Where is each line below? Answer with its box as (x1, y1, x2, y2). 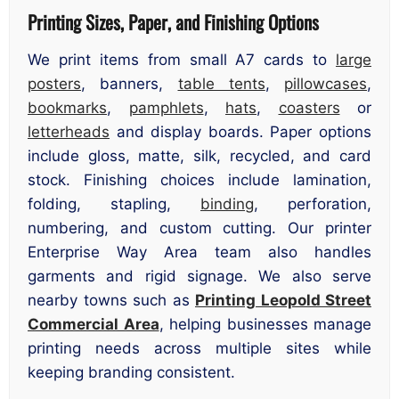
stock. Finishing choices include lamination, (28, 171, 371, 190)
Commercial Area (28, 315, 159, 334)
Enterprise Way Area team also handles (28, 243, 371, 262)
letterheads (28, 123, 110, 142)
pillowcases (284, 75, 367, 94)
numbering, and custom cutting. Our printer (28, 219, 371, 238)
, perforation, (254, 195, 371, 214)
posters (28, 75, 81, 94)
